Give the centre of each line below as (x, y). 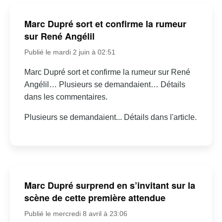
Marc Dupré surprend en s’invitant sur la (110, 186)
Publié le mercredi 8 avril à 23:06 (76, 214)
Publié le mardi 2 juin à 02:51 (70, 52)
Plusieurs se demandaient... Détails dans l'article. (110, 117)
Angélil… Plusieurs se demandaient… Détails (105, 84)
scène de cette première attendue (95, 198)
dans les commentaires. (66, 97)
